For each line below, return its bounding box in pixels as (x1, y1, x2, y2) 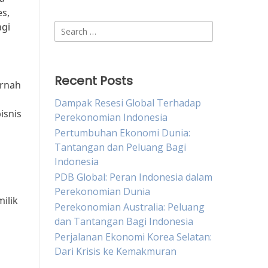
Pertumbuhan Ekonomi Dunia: (54, 126, 190, 139)
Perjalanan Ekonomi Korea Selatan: (54, 230, 212, 243)
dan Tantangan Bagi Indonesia (54, 215, 193, 228)
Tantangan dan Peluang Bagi (54, 141, 186, 154)
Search (54, 21, 84, 34)
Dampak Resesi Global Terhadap (54, 96, 201, 109)
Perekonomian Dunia (54, 185, 150, 198)
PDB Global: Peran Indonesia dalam (54, 170, 212, 184)
